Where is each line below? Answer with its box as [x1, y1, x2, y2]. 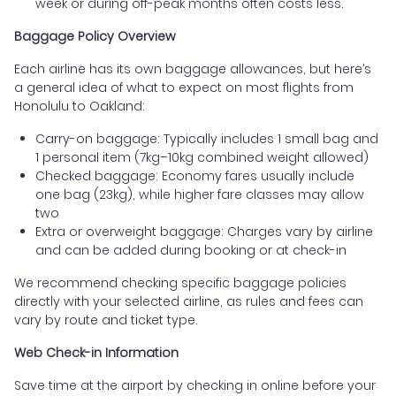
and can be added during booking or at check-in [35, 240, 346, 259]
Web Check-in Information [14, 343, 179, 362]
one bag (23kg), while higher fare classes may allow [35, 185, 364, 203]
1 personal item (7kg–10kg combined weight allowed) [35, 148, 369, 166]
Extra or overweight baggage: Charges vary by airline [35, 222, 373, 240]
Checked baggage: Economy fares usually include [35, 166, 354, 185]
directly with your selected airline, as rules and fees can [14, 292, 363, 310]
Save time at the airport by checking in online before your [14, 376, 376, 394]
